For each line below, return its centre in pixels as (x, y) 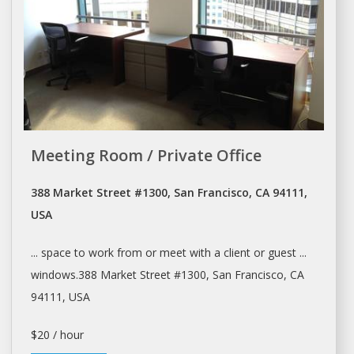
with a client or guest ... (246, 252)
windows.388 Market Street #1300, (121, 274)
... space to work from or (95, 252)
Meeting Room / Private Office (146, 155)
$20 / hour (57, 334)
